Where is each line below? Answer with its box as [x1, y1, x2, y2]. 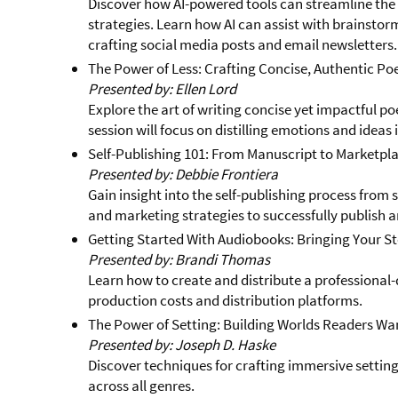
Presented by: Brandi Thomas [88, 250, 271, 270]
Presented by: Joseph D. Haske [88, 335, 276, 355]
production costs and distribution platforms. [88, 291, 363, 311]
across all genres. [88, 376, 195, 396]
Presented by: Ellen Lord [88, 79, 237, 99]
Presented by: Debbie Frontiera [88, 164, 279, 185]
